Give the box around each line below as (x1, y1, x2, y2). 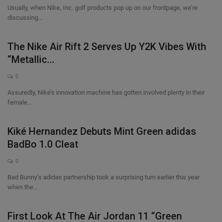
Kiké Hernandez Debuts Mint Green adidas (7, 125, 196, 137)
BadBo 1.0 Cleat (7, 138, 78, 150)
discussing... (7, 14, 43, 21)
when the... (7, 183, 38, 191)
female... (7, 99, 32, 106)
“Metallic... (7, 54, 55, 65)
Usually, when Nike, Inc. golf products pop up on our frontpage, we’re (7, 4, 198, 11)
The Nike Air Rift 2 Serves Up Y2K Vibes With (7, 41, 206, 53)
